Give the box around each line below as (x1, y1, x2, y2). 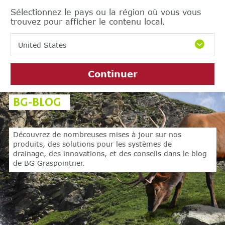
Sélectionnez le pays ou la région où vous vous (11, 7, 201, 17)
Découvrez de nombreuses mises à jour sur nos (13, 130, 182, 139)
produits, (13, 140, 48, 149)
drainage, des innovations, (13, 149, 110, 158)
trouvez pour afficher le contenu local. (11, 17, 165, 26)
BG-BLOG (13, 94, 61, 109)
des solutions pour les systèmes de (48, 140, 172, 149)
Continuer (87, 68, 138, 79)
